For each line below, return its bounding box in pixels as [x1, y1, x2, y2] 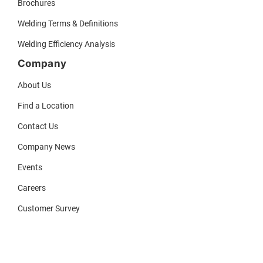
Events [18, 162, 42, 172]
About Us [18, 80, 51, 90]
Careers [18, 183, 46, 193]
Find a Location [18, 100, 74, 110]
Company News [18, 141, 75, 151]
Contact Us [18, 121, 58, 131]
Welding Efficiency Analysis [18, 39, 115, 49]
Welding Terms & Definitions [18, 18, 118, 28]
